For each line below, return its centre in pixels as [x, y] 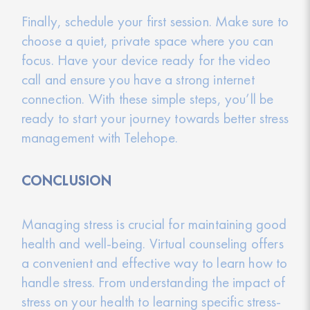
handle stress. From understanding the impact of [153, 282]
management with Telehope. [99, 137]
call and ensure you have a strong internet [138, 79]
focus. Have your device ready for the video [146, 60]
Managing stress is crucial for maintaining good [154, 224]
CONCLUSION [66, 181]
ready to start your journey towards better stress [155, 118]
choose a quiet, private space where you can [147, 40]
